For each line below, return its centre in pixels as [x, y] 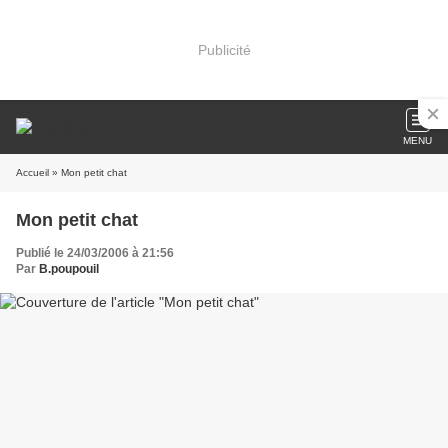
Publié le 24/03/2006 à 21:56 [95, 253]
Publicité [224, 49]
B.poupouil [69, 269]
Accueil [32, 172]
